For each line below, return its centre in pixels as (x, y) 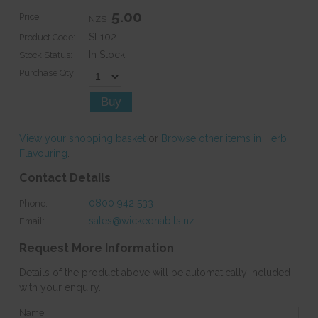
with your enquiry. (60, 288)
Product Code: (47, 38)
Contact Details (65, 178)
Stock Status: (45, 55)
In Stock (107, 55)
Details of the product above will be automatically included (154, 273)
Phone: (33, 203)
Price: (30, 17)
